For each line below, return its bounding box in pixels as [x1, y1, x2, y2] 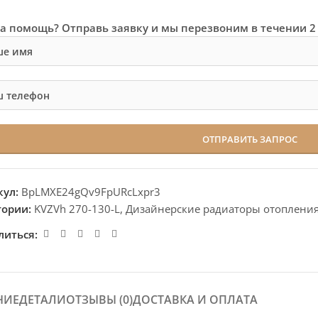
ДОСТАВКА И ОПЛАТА [132, 292, 258, 307]
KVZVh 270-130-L [34, 202, 121, 216]
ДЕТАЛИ [18, 292, 66, 307]
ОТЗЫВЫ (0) [65, 292, 133, 307]
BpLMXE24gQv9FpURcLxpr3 [21, 185, 161, 199]
